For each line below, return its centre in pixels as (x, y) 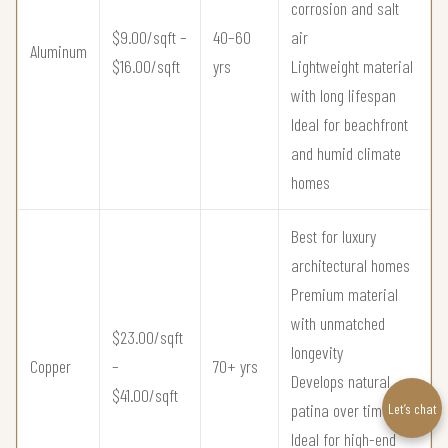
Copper (50, 366)
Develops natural (340, 381)
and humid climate (346, 153)
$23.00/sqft (147, 337)
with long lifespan (343, 95)
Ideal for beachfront (349, 124)
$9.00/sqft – (149, 37)
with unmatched (338, 323)
